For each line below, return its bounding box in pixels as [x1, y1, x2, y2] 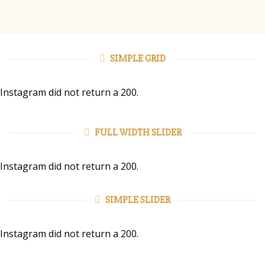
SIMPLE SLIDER [105, 194, 170, 206]
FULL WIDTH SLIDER [94, 127, 182, 138]
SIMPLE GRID [110, 53, 166, 64]
